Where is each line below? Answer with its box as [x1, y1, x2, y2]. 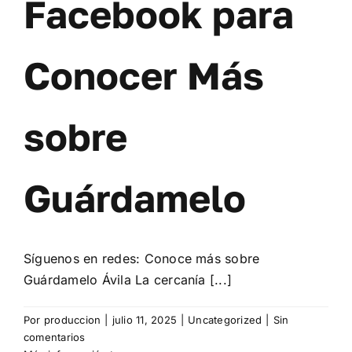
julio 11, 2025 [112, 313, 177, 327]
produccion [43, 313, 101, 327]
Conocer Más [24, 53, 264, 99]
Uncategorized [188, 313, 262, 327]
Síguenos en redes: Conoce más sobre [24, 251, 260, 267]
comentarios [24, 331, 86, 344]
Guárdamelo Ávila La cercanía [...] [24, 272, 233, 288]
